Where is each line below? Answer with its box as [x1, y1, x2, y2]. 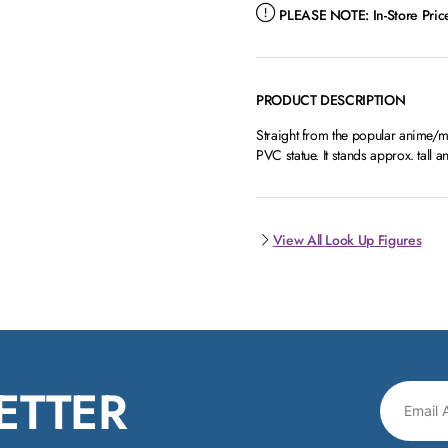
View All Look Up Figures [272, 230, 422, 251]
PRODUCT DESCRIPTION [255, 90, 406, 111]
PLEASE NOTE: [279, 5, 370, 26]
